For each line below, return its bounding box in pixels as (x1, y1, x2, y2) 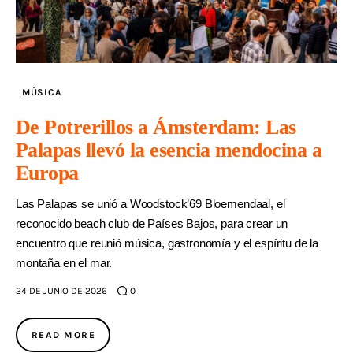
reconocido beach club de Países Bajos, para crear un (16, 216, 288, 230)
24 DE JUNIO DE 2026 (16, 284, 107, 296)
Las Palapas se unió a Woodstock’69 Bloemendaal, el (16, 196, 285, 210)
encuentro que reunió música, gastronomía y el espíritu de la (16, 236, 319, 250)
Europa (16, 161, 79, 184)
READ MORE (32, 329, 95, 340)
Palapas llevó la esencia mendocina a (16, 138, 322, 162)
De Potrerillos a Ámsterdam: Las (16, 115, 296, 139)
